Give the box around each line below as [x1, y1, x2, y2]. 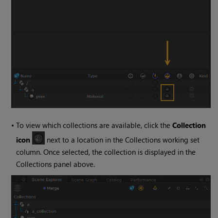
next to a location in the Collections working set [45, 134, 200, 145]
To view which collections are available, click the [16, 120, 173, 130]
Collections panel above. [16, 159, 95, 169]
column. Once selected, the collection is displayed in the [16, 146, 196, 157]
